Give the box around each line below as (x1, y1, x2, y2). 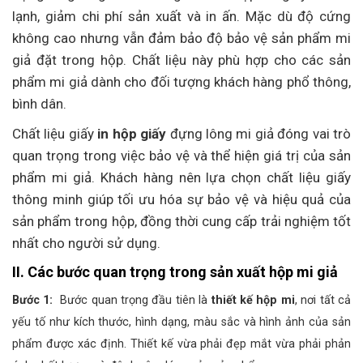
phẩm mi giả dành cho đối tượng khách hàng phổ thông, (12, 74, 351, 91)
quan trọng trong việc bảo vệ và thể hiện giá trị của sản (12, 147, 351, 164)
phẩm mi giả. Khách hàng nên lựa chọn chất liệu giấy (12, 169, 351, 186)
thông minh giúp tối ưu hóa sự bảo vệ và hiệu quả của (12, 191, 351, 208)
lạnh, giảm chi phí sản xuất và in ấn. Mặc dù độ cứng (12, 8, 351, 25)
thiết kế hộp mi (211, 293, 295, 308)
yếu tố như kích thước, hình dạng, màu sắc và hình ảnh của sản (12, 315, 351, 330)
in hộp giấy (97, 126, 167, 143)
